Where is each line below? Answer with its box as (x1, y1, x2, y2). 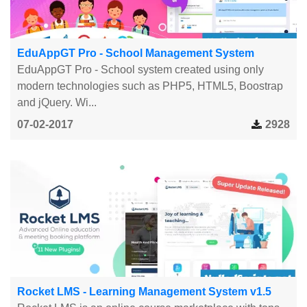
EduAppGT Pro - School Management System (17, 47, 254, 59)
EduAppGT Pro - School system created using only (17, 63, 264, 75)
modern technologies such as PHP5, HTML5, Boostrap (17, 79, 283, 92)
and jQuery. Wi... (17, 96, 97, 108)
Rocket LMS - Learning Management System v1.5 (17, 285, 271, 297)
